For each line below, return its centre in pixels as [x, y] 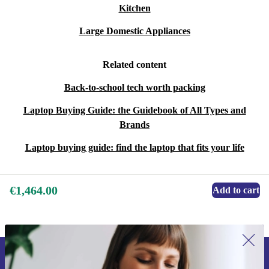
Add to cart [236, 190]
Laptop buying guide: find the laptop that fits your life [134, 148]
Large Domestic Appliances [134, 31]
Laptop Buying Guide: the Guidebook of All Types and [134, 110]
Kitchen [134, 8]
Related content [134, 65]
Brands [134, 125]
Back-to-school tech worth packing [134, 88]
